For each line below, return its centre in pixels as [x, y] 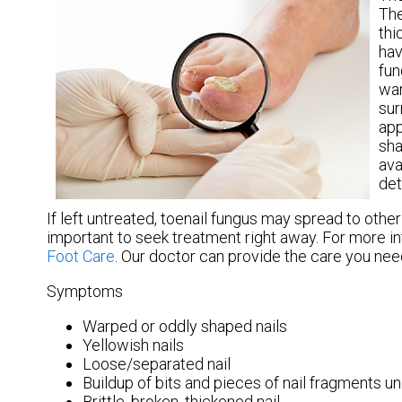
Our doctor [158, 256]
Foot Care [81, 256]
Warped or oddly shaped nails [185, 326]
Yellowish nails [133, 345]
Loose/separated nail [157, 363]
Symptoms [85, 291]
